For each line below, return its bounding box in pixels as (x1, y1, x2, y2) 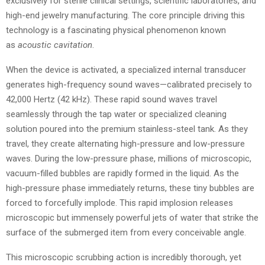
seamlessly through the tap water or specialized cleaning (6, 108, 227, 119)
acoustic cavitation (18, 39, 92, 50)
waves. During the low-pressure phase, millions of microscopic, (6, 153, 251, 164)
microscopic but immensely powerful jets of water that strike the (6, 212, 258, 223)
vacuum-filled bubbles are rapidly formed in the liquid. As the (6, 167, 239, 179)
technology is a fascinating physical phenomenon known (6, 24, 226, 35)
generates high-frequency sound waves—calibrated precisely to (6, 79, 252, 90)
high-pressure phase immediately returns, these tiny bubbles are (6, 182, 254, 193)
